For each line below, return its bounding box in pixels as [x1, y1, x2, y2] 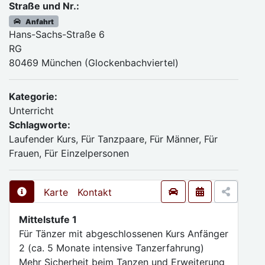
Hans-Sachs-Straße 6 [9, 28, 105, 40]
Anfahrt [25, 17, 54, 25]
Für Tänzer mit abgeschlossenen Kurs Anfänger [19, 228, 228, 240]
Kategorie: [9, 91, 57, 102]
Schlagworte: [9, 119, 70, 131]
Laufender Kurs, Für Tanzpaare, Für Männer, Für [9, 133, 218, 145]
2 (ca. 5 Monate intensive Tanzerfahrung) [19, 242, 204, 254]
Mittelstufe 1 [19, 214, 77, 225]
